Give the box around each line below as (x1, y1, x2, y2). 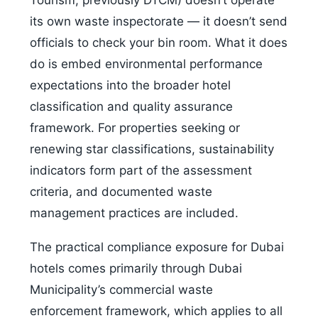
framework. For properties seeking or (30, 121, 240, 136)
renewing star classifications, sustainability (30, 142, 274, 157)
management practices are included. (30, 206, 238, 221)
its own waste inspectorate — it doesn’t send (30, 14, 287, 29)
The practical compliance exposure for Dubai (30, 240, 284, 255)
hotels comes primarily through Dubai (30, 261, 242, 276)
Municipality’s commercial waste (30, 283, 213, 297)
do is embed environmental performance (30, 57, 263, 72)
